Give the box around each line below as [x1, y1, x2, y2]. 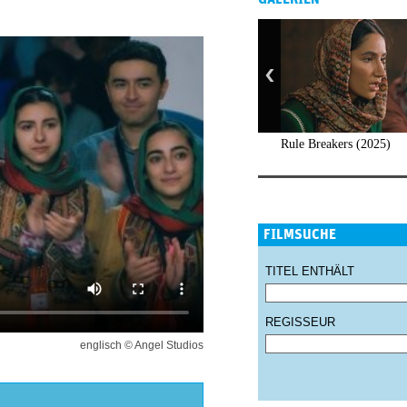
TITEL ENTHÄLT [265, 264, 354, 278]
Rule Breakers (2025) [281, 137, 391, 151]
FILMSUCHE [263, 227, 336, 242]
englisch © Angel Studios [80, 339, 203, 352]
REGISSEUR [265, 315, 335, 329]
